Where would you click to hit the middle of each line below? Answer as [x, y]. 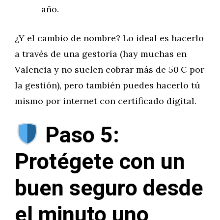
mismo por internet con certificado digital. [106, 101]
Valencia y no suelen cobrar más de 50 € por [110, 69]
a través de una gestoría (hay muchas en [101, 54]
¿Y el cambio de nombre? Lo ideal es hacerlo [109, 38]
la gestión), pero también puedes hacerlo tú [108, 85]
